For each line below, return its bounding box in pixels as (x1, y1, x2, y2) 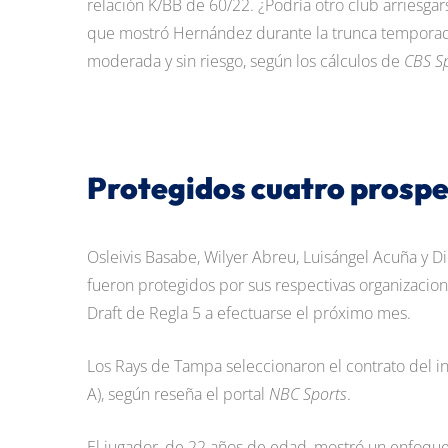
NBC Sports (269, 383, 347, 405)
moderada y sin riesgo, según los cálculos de (87, 50, 404, 72)
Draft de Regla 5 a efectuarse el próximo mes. (87, 302, 411, 324)
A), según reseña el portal (87, 383, 269, 405)
